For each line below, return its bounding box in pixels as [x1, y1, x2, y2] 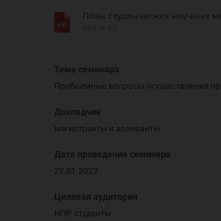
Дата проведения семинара [54, 149, 171, 159]
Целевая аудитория [54, 191, 138, 202]
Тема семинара [54, 64, 120, 74]
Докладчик [54, 107, 101, 117]
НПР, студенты [54, 208, 111, 218]
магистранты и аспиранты [54, 123, 160, 133]
